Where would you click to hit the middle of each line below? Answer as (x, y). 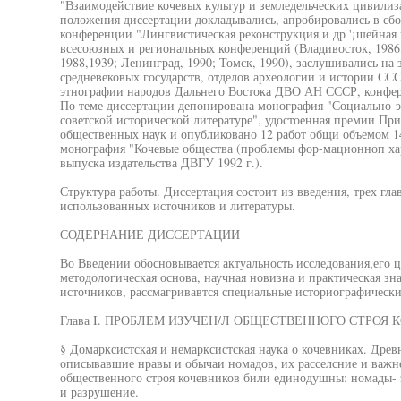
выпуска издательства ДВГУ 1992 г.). (161, 162)
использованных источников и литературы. (177, 205)
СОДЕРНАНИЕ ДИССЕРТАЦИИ (149, 234)
